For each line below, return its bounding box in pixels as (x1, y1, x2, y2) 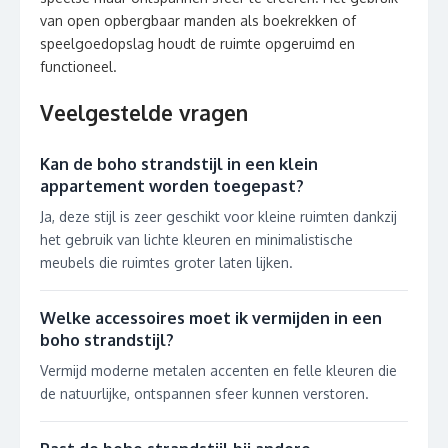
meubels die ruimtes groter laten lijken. (40, 253, 293, 271)
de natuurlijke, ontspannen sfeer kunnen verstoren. (40, 384, 369, 402)
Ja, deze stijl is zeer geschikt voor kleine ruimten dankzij (40, 207, 397, 225)
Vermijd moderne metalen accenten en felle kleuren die (40, 361, 397, 379)
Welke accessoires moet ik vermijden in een (40, 307, 382, 328)
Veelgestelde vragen (40, 98, 248, 126)
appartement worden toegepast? (40, 175, 304, 196)
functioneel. (40, 57, 117, 75)
